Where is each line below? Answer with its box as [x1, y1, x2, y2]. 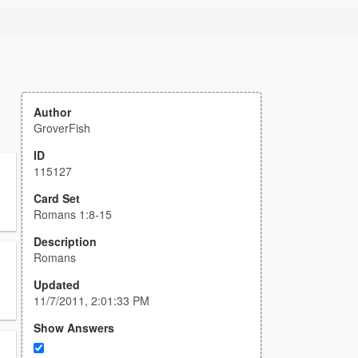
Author [34, 104, 71, 120]
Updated [34, 276, 80, 292]
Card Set [34, 190, 80, 206]
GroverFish [34, 120, 90, 136]
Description [34, 233, 97, 249]
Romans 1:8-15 [34, 206, 112, 222]
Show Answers [34, 320, 114, 336]
